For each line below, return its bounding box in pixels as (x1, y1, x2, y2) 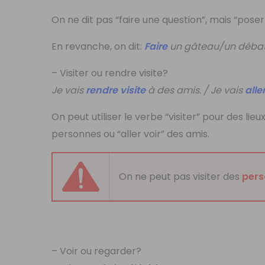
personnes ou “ (51, 127, 121, 141)
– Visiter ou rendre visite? (51, 66, 169, 80)
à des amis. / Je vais (146, 83, 245, 98)
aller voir (121, 127, 161, 141)
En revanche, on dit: (51, 40, 145, 54)
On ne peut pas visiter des (119, 170, 243, 184)
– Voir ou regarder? (51, 244, 142, 258)
